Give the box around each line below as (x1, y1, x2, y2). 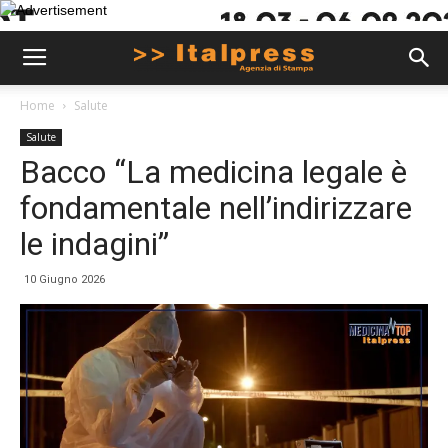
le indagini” (20, 225, 169, 263)
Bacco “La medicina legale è (20, 153, 407, 191)
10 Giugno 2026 (24, 273, 105, 286)
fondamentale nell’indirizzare (20, 189, 412, 227)
